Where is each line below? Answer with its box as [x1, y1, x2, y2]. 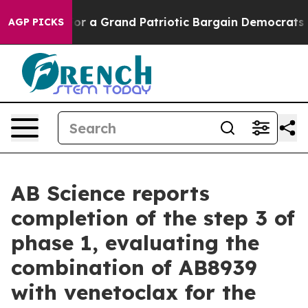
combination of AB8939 [11, 254, 257, 280]
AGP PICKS [8, 16, 64, 28]
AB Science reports [11, 180, 210, 206]
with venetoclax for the [11, 279, 256, 305]
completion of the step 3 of [11, 205, 295, 231]
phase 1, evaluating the [11, 230, 259, 256]
